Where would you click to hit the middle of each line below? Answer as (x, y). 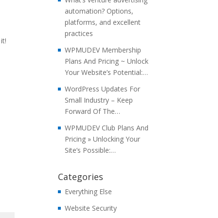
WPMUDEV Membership (103, 50)
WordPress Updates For (103, 89)
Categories (81, 177)
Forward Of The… (93, 111)
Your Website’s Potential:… (107, 72)
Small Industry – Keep (99, 100)
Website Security (91, 208)
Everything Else (89, 191)
